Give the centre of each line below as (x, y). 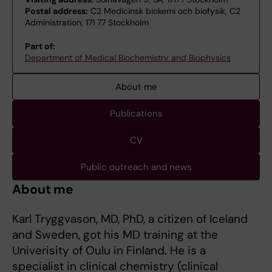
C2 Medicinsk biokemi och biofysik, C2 (164, 11)
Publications (136, 114)
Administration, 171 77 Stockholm (87, 22)
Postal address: (56, 11)
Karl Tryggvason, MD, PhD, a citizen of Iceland (130, 219)
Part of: (40, 46)
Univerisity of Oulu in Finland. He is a (109, 250)
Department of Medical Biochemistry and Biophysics (128, 58)
